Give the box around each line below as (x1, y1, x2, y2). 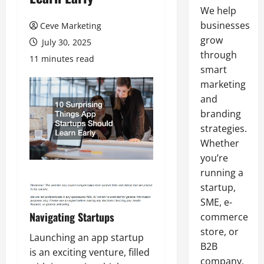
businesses (200, 19, 250, 32)
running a (200, 166, 243, 179)
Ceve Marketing (40, 20, 101, 31)
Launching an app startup (29, 230, 144, 244)
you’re (200, 151, 228, 164)
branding (200, 107, 241, 120)
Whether (200, 137, 239, 150)
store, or (200, 225, 239, 238)
